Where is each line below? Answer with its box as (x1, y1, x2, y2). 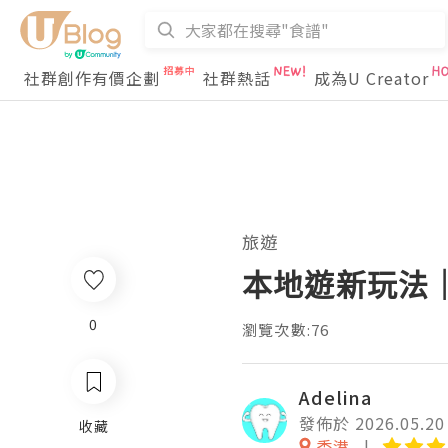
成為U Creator (314, 66, 429, 90)
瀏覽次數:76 (242, 319, 330, 340)
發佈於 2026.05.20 (299, 411, 445, 435)
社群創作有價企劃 (24, 66, 160, 90)
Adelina (299, 384, 372, 410)
